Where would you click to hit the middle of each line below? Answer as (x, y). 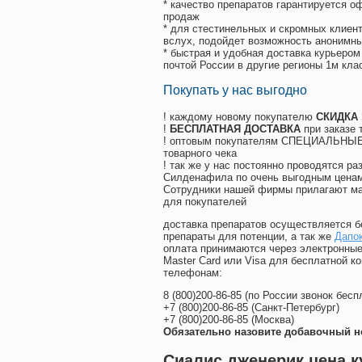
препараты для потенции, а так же (249, 237)
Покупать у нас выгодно (235, 90)
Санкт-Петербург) (297, 308)
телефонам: (193, 273)
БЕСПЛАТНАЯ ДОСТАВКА (235, 129)
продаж (181, 17)
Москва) (274, 320)
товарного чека (200, 154)
